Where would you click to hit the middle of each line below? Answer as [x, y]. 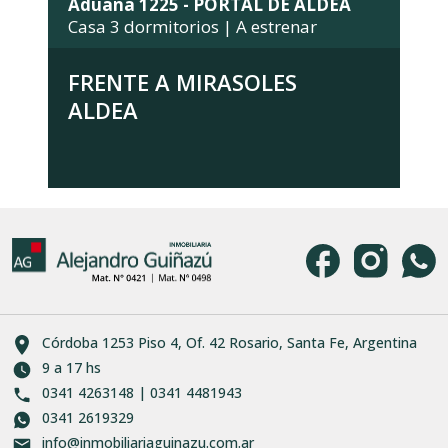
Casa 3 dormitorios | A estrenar [193, 26]
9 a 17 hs [71, 367]
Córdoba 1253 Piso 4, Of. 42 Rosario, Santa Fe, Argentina [229, 342]
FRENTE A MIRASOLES [183, 81]
